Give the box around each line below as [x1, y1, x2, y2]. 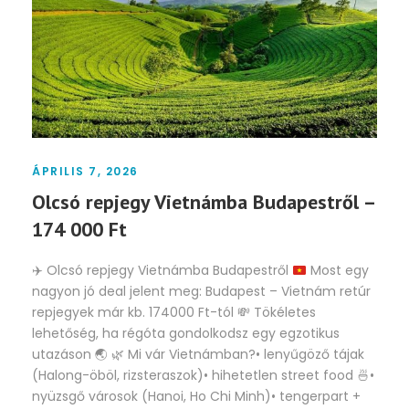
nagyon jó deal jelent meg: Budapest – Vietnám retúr [32, 282, 371, 301]
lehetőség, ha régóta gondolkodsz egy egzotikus [32, 324, 340, 343]
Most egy [306, 261, 369, 280]
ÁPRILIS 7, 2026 [32, 163, 139, 180]
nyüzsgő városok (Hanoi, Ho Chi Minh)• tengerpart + [32, 387, 361, 406]
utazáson [32, 345, 95, 364]
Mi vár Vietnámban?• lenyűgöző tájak [124, 345, 364, 364]
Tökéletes [250, 303, 316, 322]
